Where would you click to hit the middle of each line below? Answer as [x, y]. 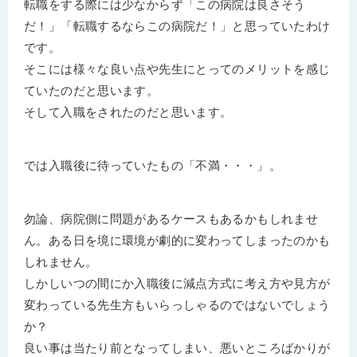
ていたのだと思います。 [92, 90]
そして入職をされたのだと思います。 [128, 112]
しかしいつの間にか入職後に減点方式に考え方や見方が [177, 283]
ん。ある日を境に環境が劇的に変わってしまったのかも [177, 240]
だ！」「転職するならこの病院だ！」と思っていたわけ [177, 25]
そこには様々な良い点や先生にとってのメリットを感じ [177, 69]
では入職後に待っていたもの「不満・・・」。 [153, 165]
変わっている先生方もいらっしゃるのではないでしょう [177, 304]
